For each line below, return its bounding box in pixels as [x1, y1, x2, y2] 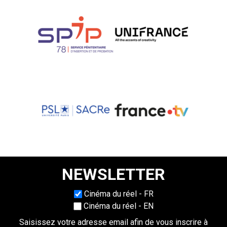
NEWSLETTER [62, 165, 165, 184]
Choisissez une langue [12, 189, 120, 202]
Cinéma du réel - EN [84, 201, 154, 211]
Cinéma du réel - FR [84, 189, 154, 199]
